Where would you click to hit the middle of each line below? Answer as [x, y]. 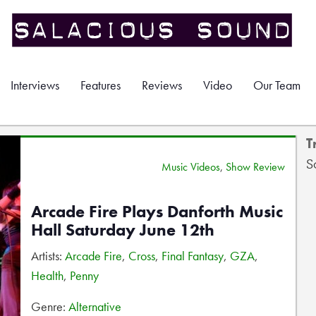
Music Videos [191, 167]
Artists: [48, 256]
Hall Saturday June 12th [123, 230]
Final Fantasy [193, 256]
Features [101, 85]
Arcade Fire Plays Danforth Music [157, 211]
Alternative [95, 306]
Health [47, 275]
